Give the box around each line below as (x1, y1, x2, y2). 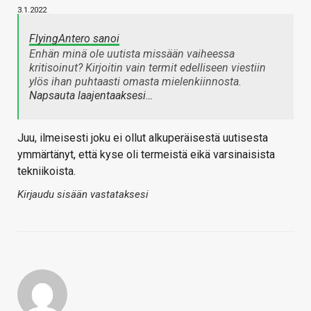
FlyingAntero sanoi (29, 32, 119, 46)
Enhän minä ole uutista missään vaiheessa (29, 47, 235, 61)
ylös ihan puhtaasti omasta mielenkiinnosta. (29, 75, 242, 89)
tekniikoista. (17, 165, 76, 178)
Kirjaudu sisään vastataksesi (17, 188, 149, 201)
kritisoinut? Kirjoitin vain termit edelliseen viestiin (29, 61, 266, 75)
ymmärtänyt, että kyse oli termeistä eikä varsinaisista (17, 148, 275, 162)
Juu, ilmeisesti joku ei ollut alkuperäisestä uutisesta (17, 131, 268, 145)
